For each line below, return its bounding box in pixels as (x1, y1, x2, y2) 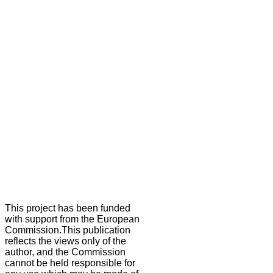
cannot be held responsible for (5, 258, 135, 269)
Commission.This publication (5, 225, 130, 236)
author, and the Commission (5, 247, 126, 258)
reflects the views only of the (5, 236, 126, 247)
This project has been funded (5, 203, 130, 214)
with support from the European (5, 214, 140, 225)
